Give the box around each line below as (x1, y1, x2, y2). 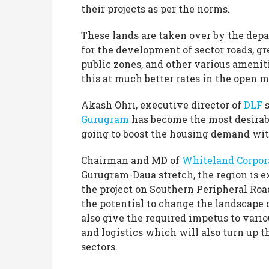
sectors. (81, 240, 120, 253)
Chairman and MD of (81, 154, 182, 167)
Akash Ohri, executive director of (81, 98, 244, 112)
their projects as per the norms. (81, 2, 232, 16)
